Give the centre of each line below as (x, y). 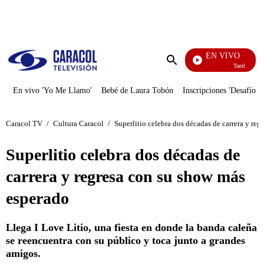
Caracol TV (24, 123)
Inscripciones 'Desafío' (220, 90)
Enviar (184, 72)
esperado (37, 198)
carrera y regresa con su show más (126, 176)
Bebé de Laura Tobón (137, 90)
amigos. (23, 253)
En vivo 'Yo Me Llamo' (52, 90)
